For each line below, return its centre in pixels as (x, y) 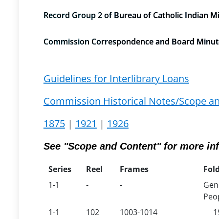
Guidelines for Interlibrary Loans (116, 78)
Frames (134, 169)
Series (60, 169)
